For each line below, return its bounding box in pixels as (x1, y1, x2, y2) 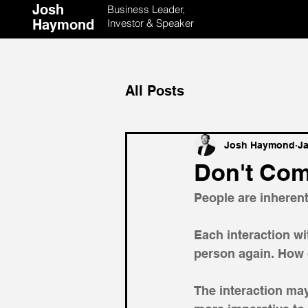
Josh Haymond (224, 139, 295, 151)
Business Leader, (107, 3, 185, 16)
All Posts (125, 82, 184, 99)
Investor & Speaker (107, 16, 194, 30)
